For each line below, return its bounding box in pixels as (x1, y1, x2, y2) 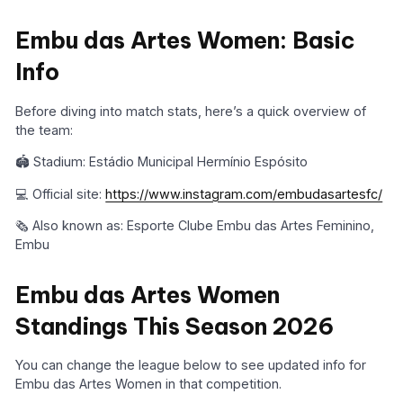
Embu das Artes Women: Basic (15, 26, 356, 56)
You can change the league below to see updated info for (15, 357, 367, 373)
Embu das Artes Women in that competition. (15, 376, 282, 392)
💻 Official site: (15, 185, 106, 201)
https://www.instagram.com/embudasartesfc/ (105, 185, 383, 201)
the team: (15, 121, 74, 138)
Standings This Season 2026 (15, 311, 335, 341)
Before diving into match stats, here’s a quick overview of (15, 103, 367, 119)
